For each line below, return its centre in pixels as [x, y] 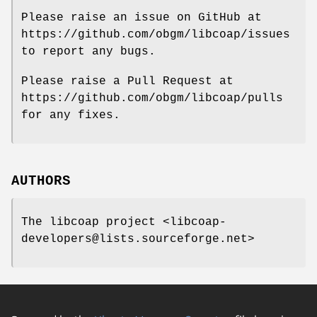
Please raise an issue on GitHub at [142, 18]
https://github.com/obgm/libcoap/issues [156, 35]
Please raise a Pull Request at [127, 82]
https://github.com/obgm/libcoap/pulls [152, 99]
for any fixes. [71, 116]
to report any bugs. [88, 52]
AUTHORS [41, 181]
